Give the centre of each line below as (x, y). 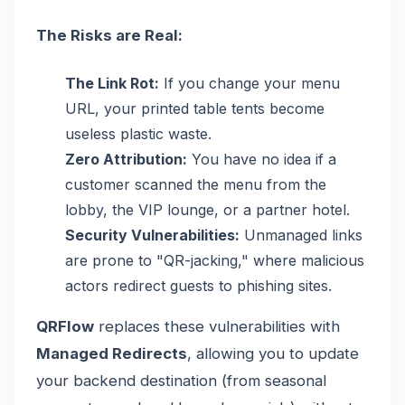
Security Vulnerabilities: (152, 235)
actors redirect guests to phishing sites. (198, 285)
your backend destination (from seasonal (181, 380)
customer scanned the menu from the (196, 184)
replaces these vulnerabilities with (217, 326)
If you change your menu (250, 83)
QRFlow (65, 326)
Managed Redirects (112, 353)
